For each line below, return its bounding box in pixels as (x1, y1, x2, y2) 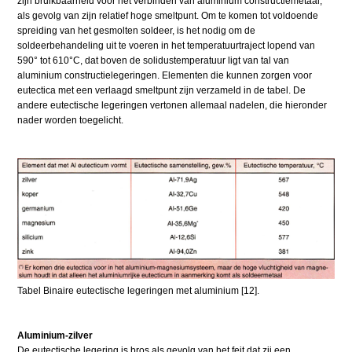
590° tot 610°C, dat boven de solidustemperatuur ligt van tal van (17, 54, 290, 66)
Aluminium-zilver (17, 330, 93, 342)
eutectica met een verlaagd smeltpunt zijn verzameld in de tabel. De (17, 84, 306, 96)
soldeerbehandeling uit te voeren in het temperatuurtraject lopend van (17, 39, 316, 51)
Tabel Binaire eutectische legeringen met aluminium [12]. (17, 285, 260, 297)
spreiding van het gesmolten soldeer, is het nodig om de (17, 24, 256, 36)
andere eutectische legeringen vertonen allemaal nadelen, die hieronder (17, 99, 328, 111)
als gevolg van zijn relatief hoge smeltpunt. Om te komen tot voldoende (17, 9, 319, 21)
